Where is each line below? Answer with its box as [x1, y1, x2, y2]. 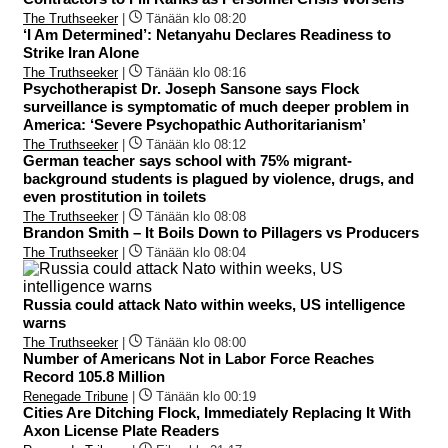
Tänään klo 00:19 [156, 388, 256, 404]
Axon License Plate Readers [23, 421, 219, 439]
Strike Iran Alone [23, 43, 139, 61]
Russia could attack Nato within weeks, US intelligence [23, 295, 405, 313]
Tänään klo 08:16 [146, 64, 246, 80]
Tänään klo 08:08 [146, 208, 246, 224]
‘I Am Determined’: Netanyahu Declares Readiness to [23, 25, 391, 43]
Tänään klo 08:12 [146, 136, 246, 152]
